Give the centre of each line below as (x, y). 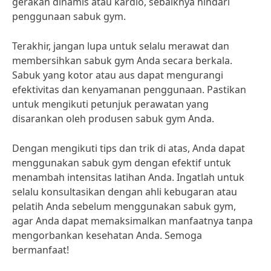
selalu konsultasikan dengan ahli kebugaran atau (125, 192)
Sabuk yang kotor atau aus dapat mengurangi (118, 75)
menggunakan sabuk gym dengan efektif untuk (122, 163)
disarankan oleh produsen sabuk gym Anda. (113, 119)
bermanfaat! (41, 250)
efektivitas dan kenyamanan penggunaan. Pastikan (129, 90)
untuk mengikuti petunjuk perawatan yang (110, 104)
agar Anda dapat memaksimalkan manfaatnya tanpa (132, 221)
